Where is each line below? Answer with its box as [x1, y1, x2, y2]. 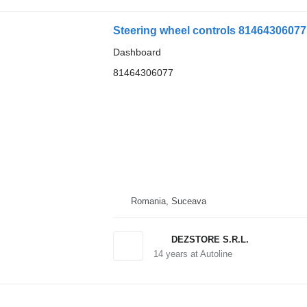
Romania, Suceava [130, 196, 206, 206]
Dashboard [112, 46, 161, 58]
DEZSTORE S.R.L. [171, 234, 249, 245]
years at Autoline [162, 249, 232, 259]
